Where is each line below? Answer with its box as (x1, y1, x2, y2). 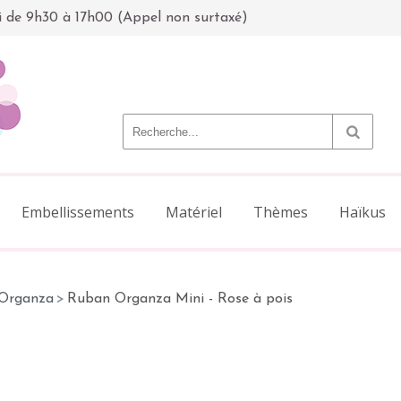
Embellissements (21, 202, 134, 222)
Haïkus (339, 202, 386, 222)
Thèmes (253, 202, 308, 222)
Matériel (166, 202, 222, 222)
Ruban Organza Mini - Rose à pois (67, 292, 293, 306)
